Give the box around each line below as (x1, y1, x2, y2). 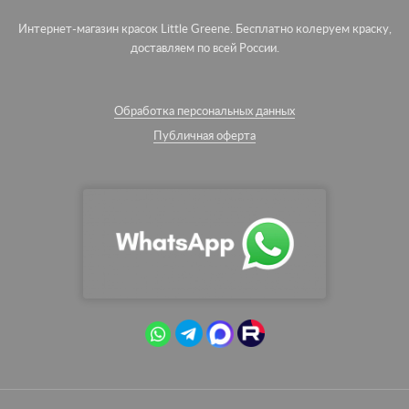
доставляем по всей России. (130, 42, 279, 55)
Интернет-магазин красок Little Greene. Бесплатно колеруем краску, (17, 23, 392, 36)
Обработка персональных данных (114, 105, 295, 118)
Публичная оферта (153, 130, 256, 142)
